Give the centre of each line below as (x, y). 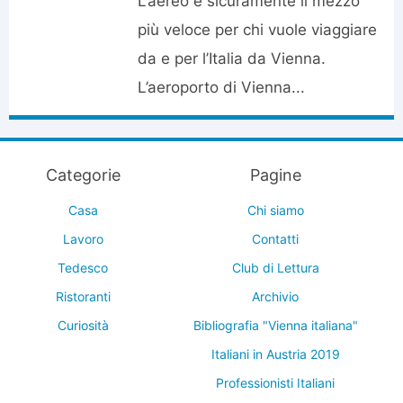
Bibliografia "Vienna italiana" (275, 325)
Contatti (275, 239)
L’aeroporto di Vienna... (222, 87)
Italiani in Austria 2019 (275, 354)
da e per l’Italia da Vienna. (232, 58)
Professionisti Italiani (275, 383)
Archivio (275, 296)
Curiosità (83, 325)
